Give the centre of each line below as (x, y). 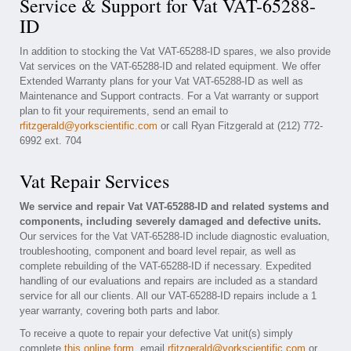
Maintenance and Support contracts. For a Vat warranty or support (169, 96)
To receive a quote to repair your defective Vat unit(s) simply (156, 333)
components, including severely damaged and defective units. (170, 221)
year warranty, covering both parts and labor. (120, 311)
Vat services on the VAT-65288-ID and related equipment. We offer (170, 66)
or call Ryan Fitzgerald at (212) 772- (240, 126)
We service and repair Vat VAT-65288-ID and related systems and (174, 206)
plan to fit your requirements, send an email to (124, 111)
